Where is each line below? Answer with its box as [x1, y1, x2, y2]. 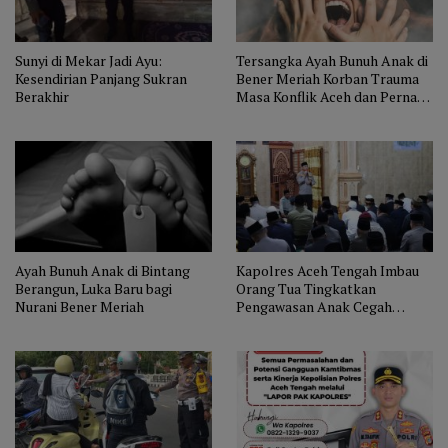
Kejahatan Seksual [236, 314, 349, 334]
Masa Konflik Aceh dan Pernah [236, 87, 425, 107]
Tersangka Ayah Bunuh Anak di [236, 51, 428, 71]
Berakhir [15, 87, 69, 107]
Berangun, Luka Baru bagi [15, 278, 172, 298]
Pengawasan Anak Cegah [236, 296, 392, 316]
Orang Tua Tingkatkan [236, 278, 376, 298]
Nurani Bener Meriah [15, 296, 144, 316]
